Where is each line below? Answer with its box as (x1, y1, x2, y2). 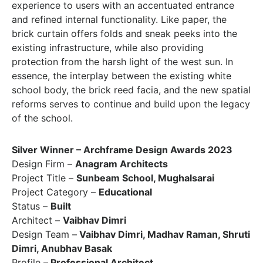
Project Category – (12, 186, 99, 198)
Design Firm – (12, 158, 75, 170)
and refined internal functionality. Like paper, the (12, 14, 227, 25)
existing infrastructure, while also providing (12, 42, 204, 53)
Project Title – (12, 172, 76, 184)
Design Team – (12, 228, 77, 240)
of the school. (12, 112, 73, 124)
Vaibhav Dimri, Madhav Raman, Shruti (77, 228, 250, 240)
